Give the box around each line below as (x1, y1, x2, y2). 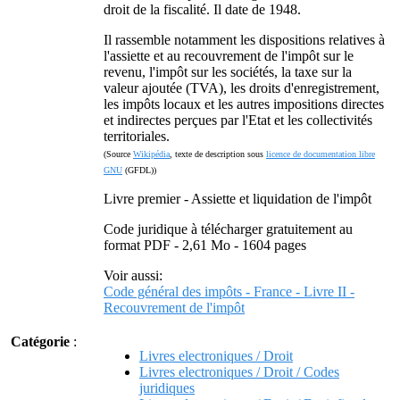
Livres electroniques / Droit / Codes (139, 364, 339, 379)
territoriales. (104, 129, 170, 144)
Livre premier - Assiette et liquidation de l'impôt (104, 191, 371, 206)
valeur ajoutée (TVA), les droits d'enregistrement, (104, 80, 379, 96)
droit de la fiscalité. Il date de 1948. (104, 2, 301, 17)
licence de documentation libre (266, 149, 375, 159)
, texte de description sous (170, 149, 266, 159)
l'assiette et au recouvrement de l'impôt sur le (104, 48, 354, 63)
